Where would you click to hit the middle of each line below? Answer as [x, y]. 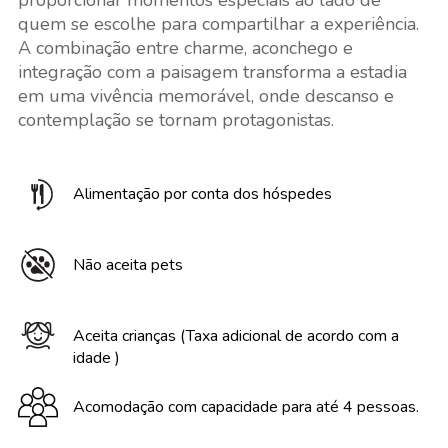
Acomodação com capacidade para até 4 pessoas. [245, 407]
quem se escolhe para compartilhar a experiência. [218, 24]
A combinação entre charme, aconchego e [185, 48]
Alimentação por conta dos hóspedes [202, 194]
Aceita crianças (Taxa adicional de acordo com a [235, 336]
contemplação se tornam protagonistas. [175, 120]
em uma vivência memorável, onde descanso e [205, 96]
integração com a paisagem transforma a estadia [212, 72]
